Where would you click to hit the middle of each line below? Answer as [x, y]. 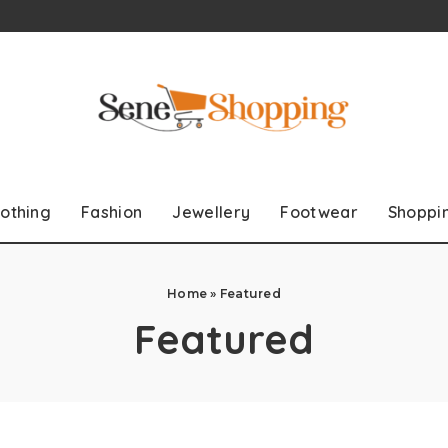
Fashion [112, 211]
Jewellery [211, 211]
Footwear [319, 211]
